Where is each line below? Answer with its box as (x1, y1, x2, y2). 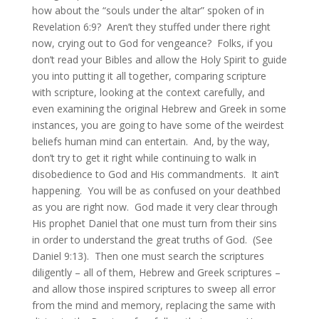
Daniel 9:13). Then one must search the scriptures (31, 249, 264, 263)
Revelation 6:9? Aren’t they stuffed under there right (31, 20, 271, 33)
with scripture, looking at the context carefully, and (31, 85, 265, 99)
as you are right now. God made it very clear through (31, 200, 278, 214)
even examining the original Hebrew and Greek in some (31, 102, 286, 115)
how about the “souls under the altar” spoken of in (31, 4, 264, 17)
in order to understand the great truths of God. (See (31, 233, 273, 246)
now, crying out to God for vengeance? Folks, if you (31, 36, 273, 50)
